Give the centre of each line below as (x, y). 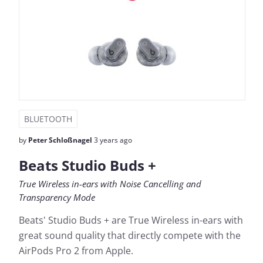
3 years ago (112, 140)
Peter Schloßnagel (60, 140)
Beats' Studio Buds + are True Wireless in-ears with (131, 220)
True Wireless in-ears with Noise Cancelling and (110, 184)
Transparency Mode (57, 197)
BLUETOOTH (48, 119)
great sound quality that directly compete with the (130, 235)
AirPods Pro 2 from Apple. (76, 251)
